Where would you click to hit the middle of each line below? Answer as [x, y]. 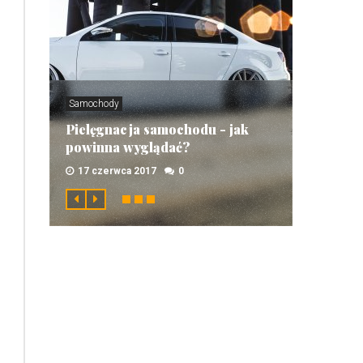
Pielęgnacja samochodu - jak [157, 129]
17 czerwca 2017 [117, 171]
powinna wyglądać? [128, 147]
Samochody [94, 104]
